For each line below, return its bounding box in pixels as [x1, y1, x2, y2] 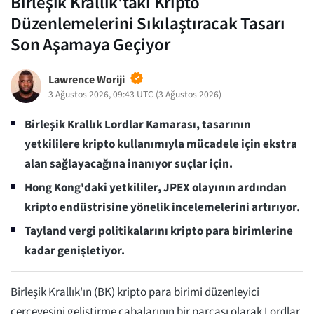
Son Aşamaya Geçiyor [11, 32, 170, 57]
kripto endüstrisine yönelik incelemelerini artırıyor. [25, 198, 300, 216]
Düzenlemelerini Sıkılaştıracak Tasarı [11, 11, 285, 36]
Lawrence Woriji [48, 71, 125, 88]
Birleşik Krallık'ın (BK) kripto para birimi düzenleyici [11, 283, 259, 301]
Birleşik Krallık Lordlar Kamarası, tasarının [25, 116, 251, 133]
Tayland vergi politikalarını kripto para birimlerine [25, 222, 293, 240]
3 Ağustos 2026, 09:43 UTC [48, 87, 153, 101]
